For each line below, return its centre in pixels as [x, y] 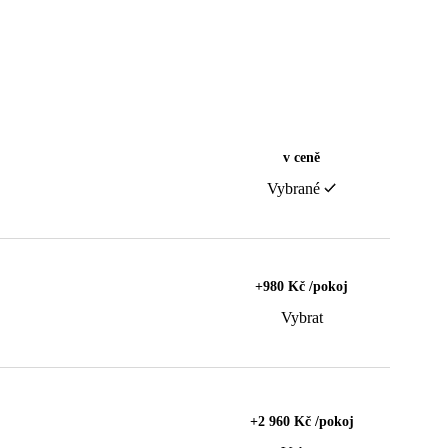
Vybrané [293, 188]
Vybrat [301, 317]
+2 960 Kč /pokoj [301, 421]
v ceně [301, 157]
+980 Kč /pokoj [301, 286]
